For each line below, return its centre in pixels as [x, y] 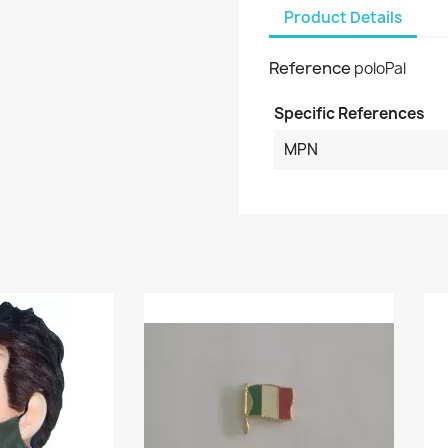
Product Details [343, 17]
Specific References [349, 113]
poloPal [380, 68]
